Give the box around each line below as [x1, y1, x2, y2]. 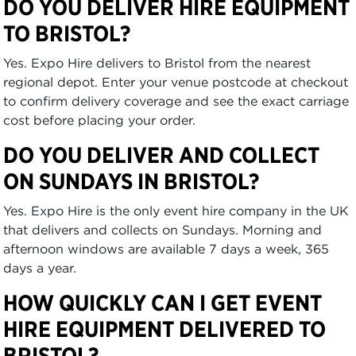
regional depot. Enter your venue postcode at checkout [3, 73, 348, 90]
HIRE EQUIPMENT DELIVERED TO [3, 315, 326, 342]
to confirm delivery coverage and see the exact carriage [3, 92, 349, 109]
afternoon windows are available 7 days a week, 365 [3, 240, 329, 257]
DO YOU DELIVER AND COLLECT [3, 141, 319, 168]
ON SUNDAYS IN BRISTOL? [3, 167, 259, 195]
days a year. [3, 259, 76, 276]
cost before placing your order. [3, 111, 195, 128]
